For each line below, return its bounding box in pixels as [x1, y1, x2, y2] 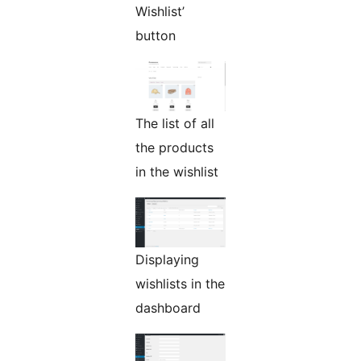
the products [135, 139, 214, 156]
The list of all [135, 115, 214, 132]
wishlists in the [135, 276, 225, 293]
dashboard [135, 300, 201, 317]
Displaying [135, 251, 199, 268]
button [135, 27, 176, 44]
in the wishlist [135, 164, 218, 180]
